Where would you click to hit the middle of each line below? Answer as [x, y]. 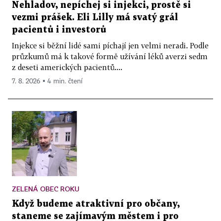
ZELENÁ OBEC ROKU [46, 188]
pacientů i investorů [59, 30]
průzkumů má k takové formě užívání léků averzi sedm [110, 56]
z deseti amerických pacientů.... [67, 67]
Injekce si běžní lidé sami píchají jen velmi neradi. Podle [110, 45]
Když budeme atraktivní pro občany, [96, 204]
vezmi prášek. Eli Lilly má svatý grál [95, 17]
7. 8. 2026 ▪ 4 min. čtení [47, 81]
